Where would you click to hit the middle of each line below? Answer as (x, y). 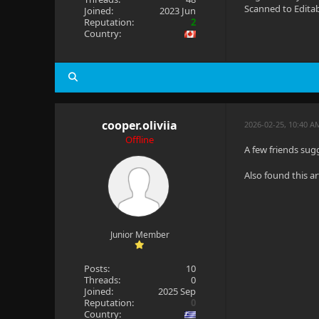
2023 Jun (178, 11)
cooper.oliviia (140, 125)
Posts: (96, 268)
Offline (140, 140)
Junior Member (140, 235)
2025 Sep (177, 291)
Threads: (102, 280)
